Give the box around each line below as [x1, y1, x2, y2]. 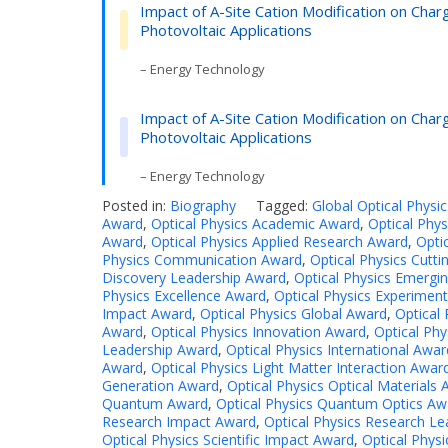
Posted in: [102, 195, 170, 215]
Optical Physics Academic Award [151, 213, 360, 233]
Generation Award [102, 375, 219, 395]
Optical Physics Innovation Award [151, 321, 366, 341]
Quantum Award [102, 393, 208, 413]
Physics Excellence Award [102, 285, 266, 305]
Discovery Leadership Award [102, 267, 286, 287]
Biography [170, 195, 236, 215]
